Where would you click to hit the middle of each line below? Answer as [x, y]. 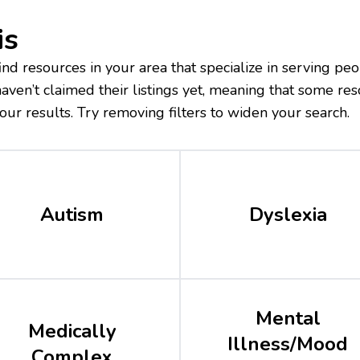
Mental [288, 318]
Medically [72, 331]
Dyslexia [288, 214]
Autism [72, 214]
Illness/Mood [288, 344]
